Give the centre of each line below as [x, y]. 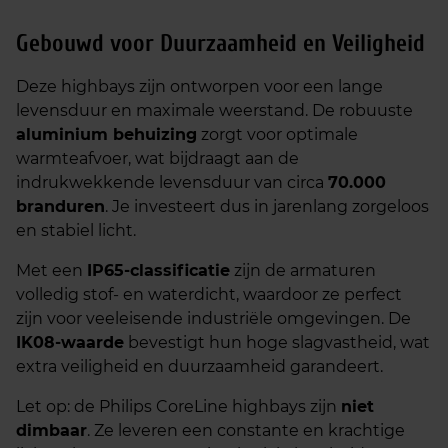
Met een [51, 270]
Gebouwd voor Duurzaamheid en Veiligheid [220, 43]
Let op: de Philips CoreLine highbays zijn [178, 406]
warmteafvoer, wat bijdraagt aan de [157, 158]
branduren [60, 206]
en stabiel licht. [76, 230]
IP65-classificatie [158, 270]
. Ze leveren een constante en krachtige [246, 430]
